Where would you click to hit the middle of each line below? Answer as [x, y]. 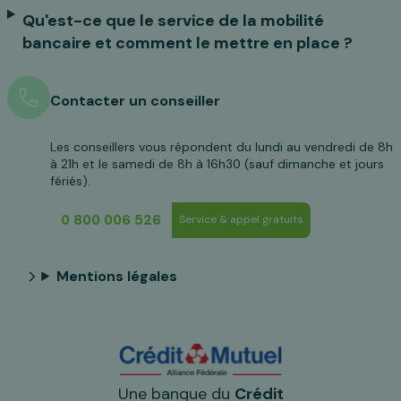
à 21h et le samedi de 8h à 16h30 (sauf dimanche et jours [217, 163]
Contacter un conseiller [135, 100]
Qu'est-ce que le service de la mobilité [173, 20]
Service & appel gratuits [241, 220]
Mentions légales [117, 276]
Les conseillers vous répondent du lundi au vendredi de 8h [222, 146]
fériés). [70, 180]
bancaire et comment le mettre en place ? [187, 43]
